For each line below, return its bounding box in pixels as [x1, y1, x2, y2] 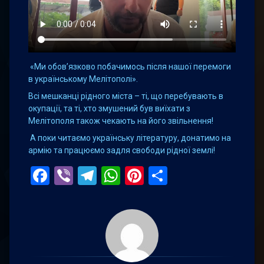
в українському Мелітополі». [28, 74, 138, 84]
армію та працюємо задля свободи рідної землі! [28, 145, 215, 155]
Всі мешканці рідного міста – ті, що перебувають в [28, 91, 223, 101]
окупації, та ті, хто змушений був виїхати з [28, 103, 190, 113]
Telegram [97, 164, 173, 187]
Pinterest [144, 164, 217, 187]
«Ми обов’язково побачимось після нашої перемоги [28, 61, 231, 71]
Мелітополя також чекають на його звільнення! [28, 115, 213, 126]
